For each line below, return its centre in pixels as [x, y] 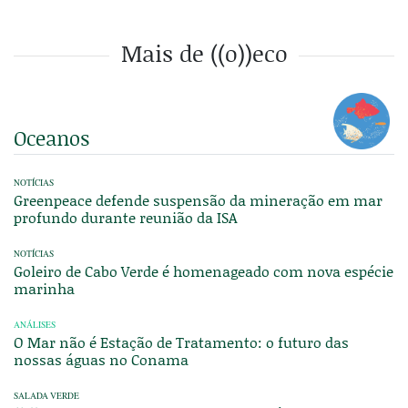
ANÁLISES [35, 325]
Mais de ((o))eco [204, 54]
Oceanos [51, 138]
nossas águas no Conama [101, 360]
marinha [44, 289]
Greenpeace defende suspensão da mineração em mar [198, 200]
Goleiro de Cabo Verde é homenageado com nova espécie [204, 271]
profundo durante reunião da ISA [126, 218]
